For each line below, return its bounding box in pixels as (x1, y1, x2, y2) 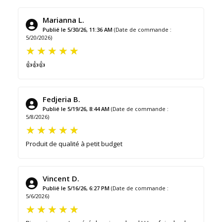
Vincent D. (43, 173, 79, 183)
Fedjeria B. (43, 94, 80, 104)
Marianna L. (43, 14, 84, 25)
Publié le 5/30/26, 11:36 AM (43, 25, 112, 33)
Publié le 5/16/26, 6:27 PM (43, 184, 110, 192)
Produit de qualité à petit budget (26, 139, 122, 148)
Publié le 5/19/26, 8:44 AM (43, 105, 110, 112)
